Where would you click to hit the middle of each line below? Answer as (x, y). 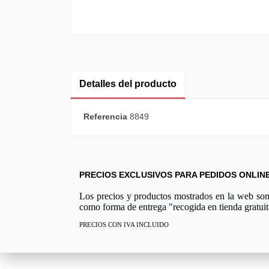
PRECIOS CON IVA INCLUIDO (124, 225)
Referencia (105, 116)
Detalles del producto (128, 83)
